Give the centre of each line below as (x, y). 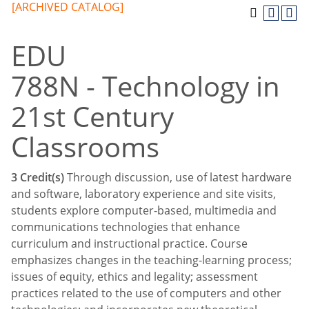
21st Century (92, 116)
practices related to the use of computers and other (146, 293)
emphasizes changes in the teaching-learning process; (151, 260)
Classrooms (85, 147)
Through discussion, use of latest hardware (178, 177)
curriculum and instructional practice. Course (129, 243)
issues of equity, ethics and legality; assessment (134, 277)
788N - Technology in (146, 86)
